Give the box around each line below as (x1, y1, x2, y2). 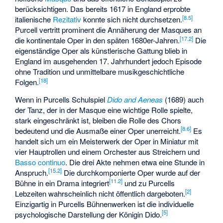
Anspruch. (15, 167, 49, 178)
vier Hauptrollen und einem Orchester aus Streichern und (15, 146, 200, 157)
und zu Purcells (122, 177, 175, 188)
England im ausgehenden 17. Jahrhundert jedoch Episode (15, 56, 202, 67)
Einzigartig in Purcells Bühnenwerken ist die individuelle (15, 198, 194, 209)
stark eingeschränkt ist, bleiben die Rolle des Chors (15, 114, 182, 125)
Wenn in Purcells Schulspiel (15, 94, 108, 105)
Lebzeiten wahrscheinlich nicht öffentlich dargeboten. (15, 188, 186, 199)
